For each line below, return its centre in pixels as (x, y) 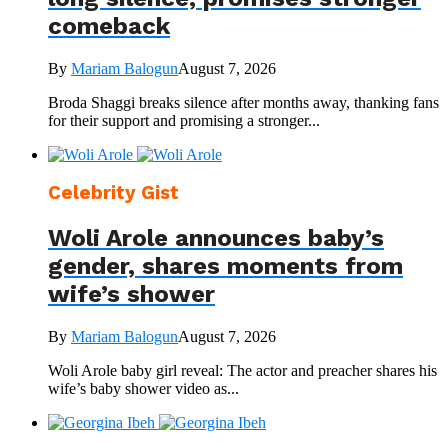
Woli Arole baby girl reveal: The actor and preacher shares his (242, 371)
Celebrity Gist (113, 193)
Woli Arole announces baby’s (216, 238)
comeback (109, 25)
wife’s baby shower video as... (143, 389)
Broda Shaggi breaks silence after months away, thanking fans (243, 102)
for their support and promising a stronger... (184, 120)
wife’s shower (131, 294)
